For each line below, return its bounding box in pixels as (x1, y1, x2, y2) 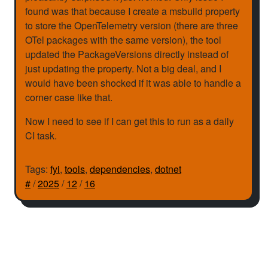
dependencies (90, 162, 150, 176)
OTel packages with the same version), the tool (25, 33, 221, 47)
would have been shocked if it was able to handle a (25, 76, 241, 90)
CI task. (25, 129, 57, 143)
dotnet (155, 162, 181, 176)
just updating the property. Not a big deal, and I (25, 62, 221, 76)
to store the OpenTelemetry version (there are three (25, 19, 238, 33)
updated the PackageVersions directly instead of (25, 47, 229, 62)
